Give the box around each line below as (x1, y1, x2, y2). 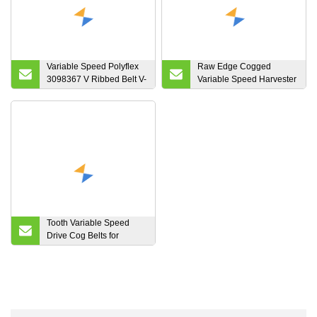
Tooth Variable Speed (47, 217, 129, 228)
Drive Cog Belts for (47, 230, 119, 241)
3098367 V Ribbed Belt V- (47, 74, 146, 84)
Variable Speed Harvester (197, 74, 297, 84)
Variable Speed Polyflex (47, 61, 139, 71)
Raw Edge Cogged (197, 61, 272, 71)
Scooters (47, 243, 81, 253)
